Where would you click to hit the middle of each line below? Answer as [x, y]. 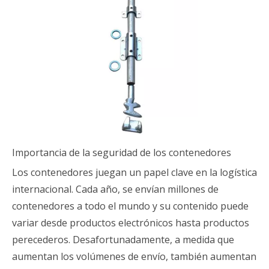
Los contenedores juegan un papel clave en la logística [134, 172]
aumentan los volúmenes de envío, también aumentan [134, 256]
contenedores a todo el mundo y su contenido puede [130, 206]
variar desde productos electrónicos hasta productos [131, 223]
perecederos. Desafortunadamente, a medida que [123, 240]
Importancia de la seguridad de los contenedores [122, 153]
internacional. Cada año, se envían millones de [115, 189]
